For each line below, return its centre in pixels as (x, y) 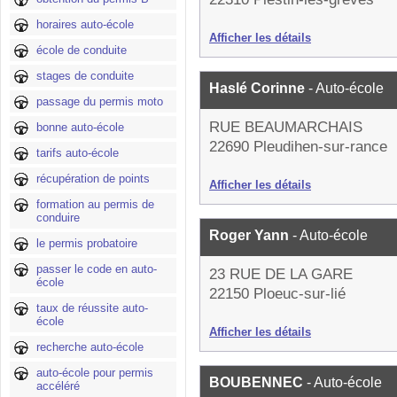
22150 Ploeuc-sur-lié (277, 294)
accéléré (58, 386)
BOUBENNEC (258, 382)
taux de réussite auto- (92, 308)
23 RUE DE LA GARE (281, 274)
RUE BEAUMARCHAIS (286, 127)
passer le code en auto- (97, 269)
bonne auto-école (80, 127)
